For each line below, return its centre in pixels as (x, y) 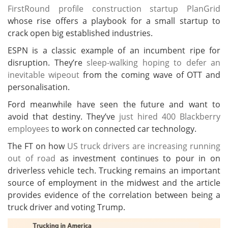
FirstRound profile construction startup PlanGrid (114, 8)
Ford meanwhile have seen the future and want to (114, 104)
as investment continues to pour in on (140, 158)
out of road (34, 158)
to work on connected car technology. (123, 129)
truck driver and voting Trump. (66, 207)
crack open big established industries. (80, 33)
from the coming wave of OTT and (151, 75)
